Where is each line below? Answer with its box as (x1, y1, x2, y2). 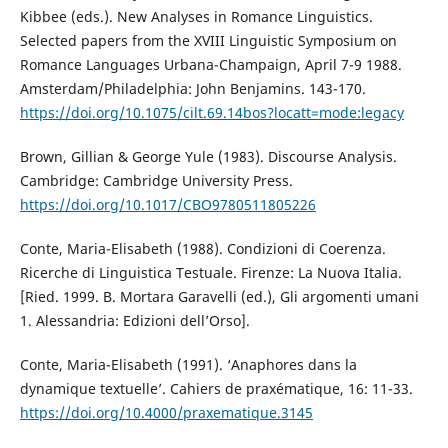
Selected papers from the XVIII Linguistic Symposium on (19, 31, 397, 51)
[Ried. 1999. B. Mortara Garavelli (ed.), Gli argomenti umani (19, 287, 419, 307)
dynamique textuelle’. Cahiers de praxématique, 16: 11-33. (19, 379, 413, 399)
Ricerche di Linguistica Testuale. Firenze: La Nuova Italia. (19, 263, 402, 283)
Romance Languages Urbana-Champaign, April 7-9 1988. (19, 55, 402, 75)
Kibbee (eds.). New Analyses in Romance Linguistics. (19, 7, 373, 27)
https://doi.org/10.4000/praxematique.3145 (19, 403, 313, 423)
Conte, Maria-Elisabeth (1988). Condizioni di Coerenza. (19, 239, 386, 259)
